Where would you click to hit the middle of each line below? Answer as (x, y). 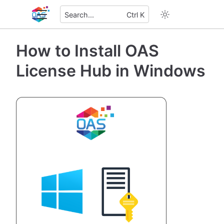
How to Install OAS (87, 50)
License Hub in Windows (111, 70)
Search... (79, 15)
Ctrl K (135, 15)
